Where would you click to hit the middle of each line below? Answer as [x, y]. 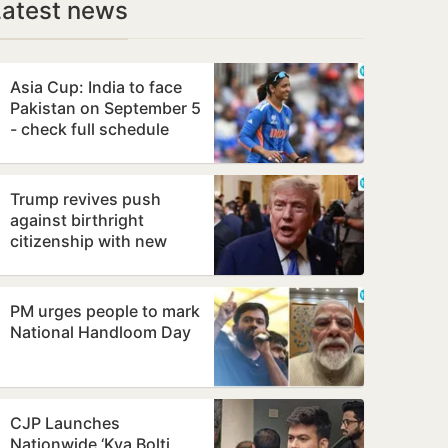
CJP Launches [65, 423]
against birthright [77, 220]
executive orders [74, 262]
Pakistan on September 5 [105, 108]
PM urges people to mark [105, 311]
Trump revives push [85, 199]
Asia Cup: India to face [96, 87]
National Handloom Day [100, 332]
